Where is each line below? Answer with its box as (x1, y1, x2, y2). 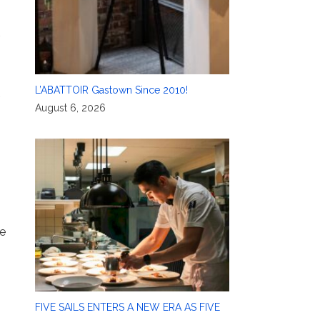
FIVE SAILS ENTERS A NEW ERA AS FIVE (34, 301, 220, 314)
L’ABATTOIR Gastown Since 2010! (34, 84, 188, 96)
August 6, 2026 (34, 102, 106, 114)
